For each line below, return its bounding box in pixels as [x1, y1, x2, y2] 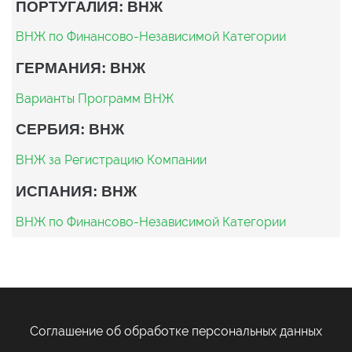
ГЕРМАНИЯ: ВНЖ [16, 58, 145, 76]
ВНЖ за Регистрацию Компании [16, 152, 207, 168]
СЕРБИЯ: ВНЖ [16, 120, 124, 138]
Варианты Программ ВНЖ [16, 90, 174, 106]
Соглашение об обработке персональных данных [30, 323, 322, 339]
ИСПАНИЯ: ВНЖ [16, 181, 137, 200]
